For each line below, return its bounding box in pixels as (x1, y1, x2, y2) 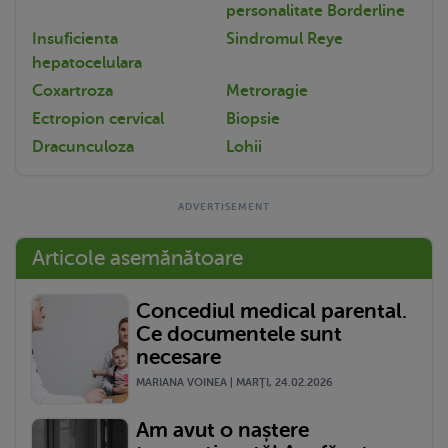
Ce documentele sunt (136, 322, 342, 347)
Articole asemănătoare (32, 245, 243, 270)
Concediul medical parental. (136, 299, 407, 324)
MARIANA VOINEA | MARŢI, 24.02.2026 (136, 376, 333, 390)
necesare (136, 345, 221, 370)
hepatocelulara (32, 53, 142, 72)
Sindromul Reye (226, 29, 343, 48)
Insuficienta (32, 29, 118, 48)
